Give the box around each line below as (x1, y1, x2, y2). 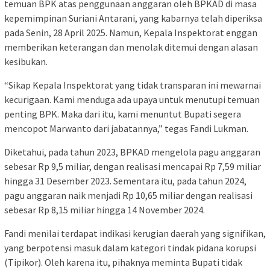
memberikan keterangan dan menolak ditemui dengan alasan (4, 41, 258, 54)
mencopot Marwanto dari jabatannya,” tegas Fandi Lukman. (4, 122, 248, 135)
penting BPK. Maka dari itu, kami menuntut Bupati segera (4, 108, 241, 121)
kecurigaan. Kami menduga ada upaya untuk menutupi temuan (4, 93, 260, 106)
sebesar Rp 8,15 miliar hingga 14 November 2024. (4, 204, 205, 216)
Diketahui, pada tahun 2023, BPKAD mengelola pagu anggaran (4, 146, 260, 159)
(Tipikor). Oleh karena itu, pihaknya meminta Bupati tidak (4, 256, 242, 269)
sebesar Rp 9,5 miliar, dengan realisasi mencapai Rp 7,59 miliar (4, 160, 261, 173)
